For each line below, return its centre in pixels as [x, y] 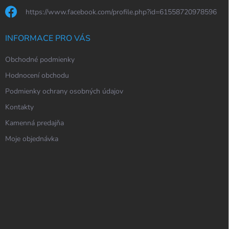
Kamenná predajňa [35, 123]
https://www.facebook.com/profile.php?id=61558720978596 [121, 12]
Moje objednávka [32, 139]
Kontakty [19, 107]
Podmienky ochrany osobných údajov [64, 91]
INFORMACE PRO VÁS [48, 39]
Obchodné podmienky [40, 60]
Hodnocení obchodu [37, 76]
